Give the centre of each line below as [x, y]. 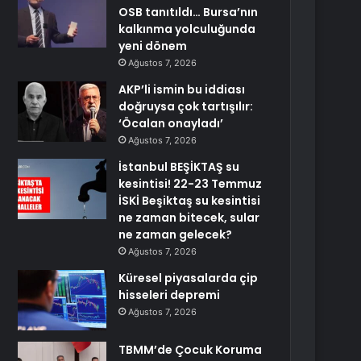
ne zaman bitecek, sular [189, 218]
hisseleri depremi [170, 295]
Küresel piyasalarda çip [189, 278]
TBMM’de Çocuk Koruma [191, 350]
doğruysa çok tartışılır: [186, 106]
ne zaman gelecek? [176, 234]
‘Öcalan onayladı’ [171, 123]
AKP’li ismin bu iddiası [182, 89]
